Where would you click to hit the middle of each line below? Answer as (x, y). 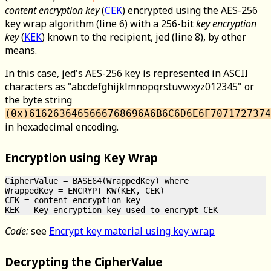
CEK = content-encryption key (73, 201)
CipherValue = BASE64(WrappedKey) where (97, 181)
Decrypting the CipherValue (84, 261)
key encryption (226, 24)
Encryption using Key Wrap (81, 157)
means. (21, 51)
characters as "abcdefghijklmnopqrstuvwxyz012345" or (129, 87)
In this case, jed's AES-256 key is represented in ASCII (126, 73)
